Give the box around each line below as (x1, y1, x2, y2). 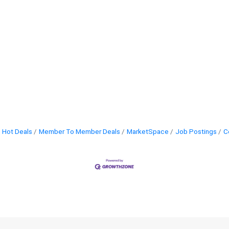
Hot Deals (2, 127, 32, 136)
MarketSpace (127, 127, 169, 136)
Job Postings (175, 127, 217, 136)
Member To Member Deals (39, 127, 120, 136)
